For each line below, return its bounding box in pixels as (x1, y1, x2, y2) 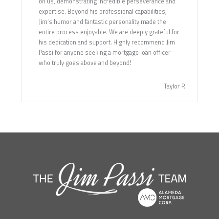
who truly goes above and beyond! (38, 58, 131, 67)
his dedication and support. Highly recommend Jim (38, 37, 175, 47)
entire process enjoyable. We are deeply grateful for (38, 27, 179, 37)
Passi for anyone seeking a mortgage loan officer (38, 47, 171, 57)
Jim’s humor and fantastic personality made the (38, 17, 166, 26)
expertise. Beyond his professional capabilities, (38, 6, 167, 16)
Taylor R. (164, 81, 187, 91)
